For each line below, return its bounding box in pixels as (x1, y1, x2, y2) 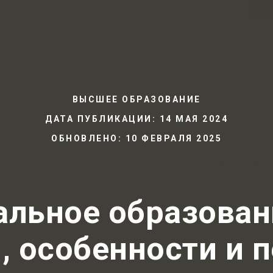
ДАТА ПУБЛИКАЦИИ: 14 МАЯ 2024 (45, 114, 228, 124)
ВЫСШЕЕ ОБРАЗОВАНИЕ (72, 94, 201, 104)
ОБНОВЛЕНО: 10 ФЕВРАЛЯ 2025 (51, 133, 222, 143)
